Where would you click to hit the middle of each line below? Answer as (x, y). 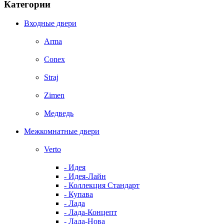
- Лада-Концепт (90, 212)
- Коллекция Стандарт (102, 185)
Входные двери (50, 23)
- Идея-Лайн (85, 176)
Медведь (59, 113)
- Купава (78, 194)
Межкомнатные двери (62, 131)
